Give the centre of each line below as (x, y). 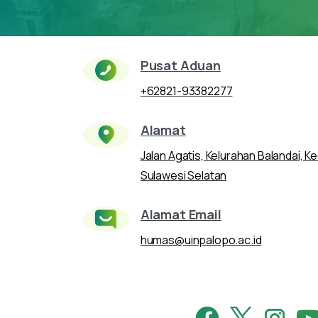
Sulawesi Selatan (183, 176)
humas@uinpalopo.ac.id (201, 240)
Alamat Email (181, 215)
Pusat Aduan (180, 66)
